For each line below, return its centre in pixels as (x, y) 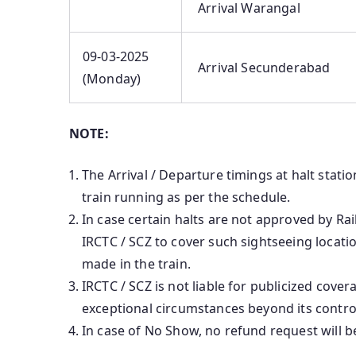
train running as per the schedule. (186, 197)
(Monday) (112, 79)
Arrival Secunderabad (263, 68)
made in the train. (136, 264)
